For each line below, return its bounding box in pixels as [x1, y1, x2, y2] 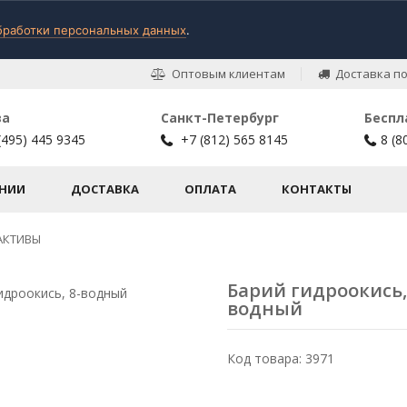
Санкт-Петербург [161, 109, 280, 126]
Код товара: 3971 [227, 350, 335, 367]
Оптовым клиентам [166, 65, 285, 82]
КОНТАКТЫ [282, 181, 352, 197]
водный [227, 296, 303, 321]
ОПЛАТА [184, 181, 236, 197]
